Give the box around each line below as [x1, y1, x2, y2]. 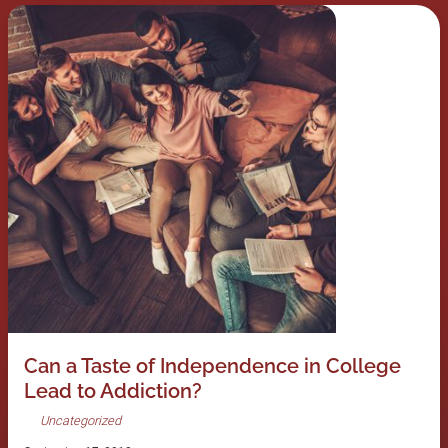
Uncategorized [40, 413, 121, 429]
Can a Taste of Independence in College [24, 354, 401, 379]
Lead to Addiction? [24, 379, 202, 404]
